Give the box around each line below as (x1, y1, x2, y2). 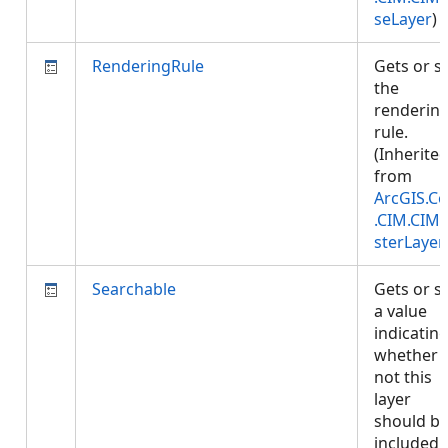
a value (374, 300, 427, 322)
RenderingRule (92, 55, 204, 77)
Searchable (92, 278, 176, 300)
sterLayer (374, 231, 445, 253)
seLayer (374, 8, 432, 30)
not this (374, 366, 432, 388)
